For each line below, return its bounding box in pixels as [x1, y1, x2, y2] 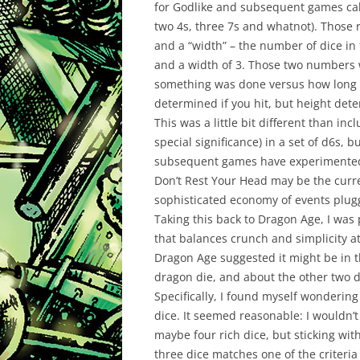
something [154, 76, 211, 92]
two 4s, [154, 18, 195, 34]
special [154, 134, 195, 149]
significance [195, 134, 259, 149]
